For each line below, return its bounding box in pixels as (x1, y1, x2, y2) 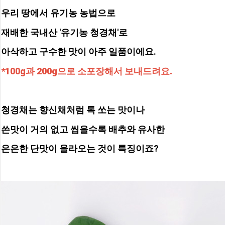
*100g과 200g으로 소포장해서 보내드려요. (1, 65, 172, 76)
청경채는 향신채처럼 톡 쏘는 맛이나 (1, 104, 147, 116)
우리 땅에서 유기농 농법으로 (1, 8, 116, 19)
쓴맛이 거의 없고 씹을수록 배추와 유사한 (1, 124, 165, 135)
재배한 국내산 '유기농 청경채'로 (1, 27, 128, 38)
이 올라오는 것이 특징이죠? (48, 143, 159, 154)
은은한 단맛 (1, 143, 48, 154)
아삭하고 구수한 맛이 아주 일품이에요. (1, 46, 156, 57)
